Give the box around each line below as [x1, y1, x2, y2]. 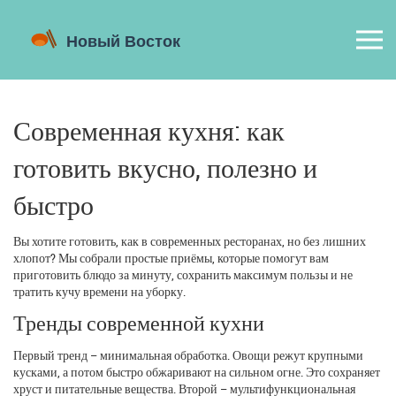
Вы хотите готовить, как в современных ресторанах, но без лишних [13, 232, 366, 249]
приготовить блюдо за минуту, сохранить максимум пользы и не [13, 265, 353, 283]
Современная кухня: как [13, 111, 285, 148]
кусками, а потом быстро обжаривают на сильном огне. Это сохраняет [13, 362, 380, 380]
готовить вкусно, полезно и [13, 148, 317, 186]
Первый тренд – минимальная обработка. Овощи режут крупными [13, 346, 363, 363]
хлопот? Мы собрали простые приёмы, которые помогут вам [13, 248, 329, 266]
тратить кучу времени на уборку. [13, 282, 186, 300]
